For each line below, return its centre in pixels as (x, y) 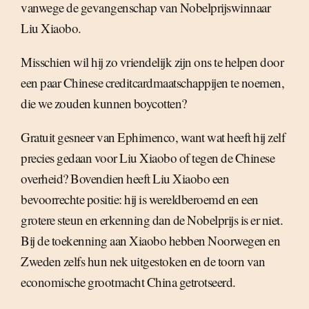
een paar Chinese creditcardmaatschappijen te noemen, (152, 83)
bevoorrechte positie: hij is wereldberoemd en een (140, 199)
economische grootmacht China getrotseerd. (128, 282)
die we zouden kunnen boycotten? (104, 103)
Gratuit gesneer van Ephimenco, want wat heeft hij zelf (153, 137)
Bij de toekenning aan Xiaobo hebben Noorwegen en (150, 241)
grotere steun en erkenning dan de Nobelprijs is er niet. (152, 220)
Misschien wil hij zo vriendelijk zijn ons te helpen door (152, 62)
